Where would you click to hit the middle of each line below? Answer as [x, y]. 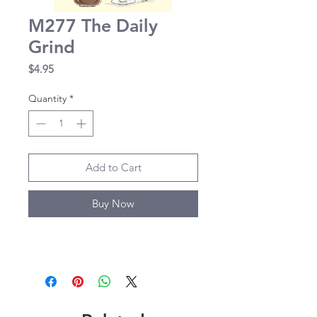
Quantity [47, 99]
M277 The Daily [93, 26]
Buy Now [113, 204]
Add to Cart [113, 168]
